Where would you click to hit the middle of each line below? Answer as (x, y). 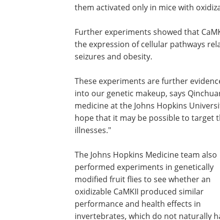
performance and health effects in (138, 204)
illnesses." (93, 130)
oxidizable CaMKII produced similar (139, 192)
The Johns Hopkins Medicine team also (146, 155)
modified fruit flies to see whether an (143, 179)
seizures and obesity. (113, 56)
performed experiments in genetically (144, 167)
